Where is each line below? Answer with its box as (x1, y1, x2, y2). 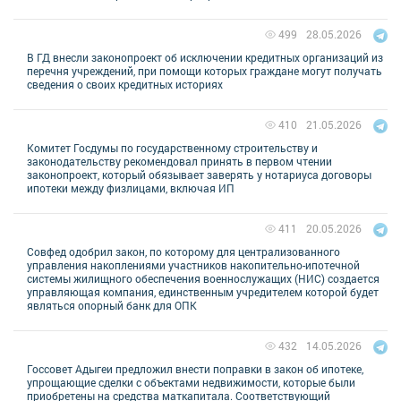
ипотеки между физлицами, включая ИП (27, 180, 235, 195)
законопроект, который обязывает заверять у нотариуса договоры (27, 166, 371, 182)
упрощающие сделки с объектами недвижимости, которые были (27, 374, 355, 389)
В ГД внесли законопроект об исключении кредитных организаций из (27, 49, 383, 64)
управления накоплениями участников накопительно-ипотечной (27, 257, 360, 272)
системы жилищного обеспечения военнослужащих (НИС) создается (27, 270, 380, 286)
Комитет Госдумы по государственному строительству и (27, 140, 318, 155)
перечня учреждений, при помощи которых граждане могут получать (27, 63, 382, 78)
